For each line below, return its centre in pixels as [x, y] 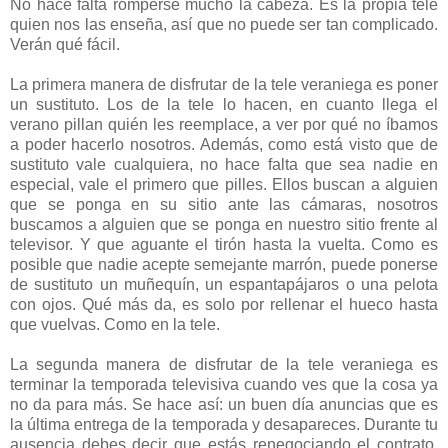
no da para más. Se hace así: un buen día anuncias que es [224, 404]
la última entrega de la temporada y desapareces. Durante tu [224, 424]
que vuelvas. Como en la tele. [115, 324]
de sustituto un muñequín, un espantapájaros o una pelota [224, 284]
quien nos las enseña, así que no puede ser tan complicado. [224, 24]
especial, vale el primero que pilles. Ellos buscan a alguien [224, 184]
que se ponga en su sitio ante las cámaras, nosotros [224, 204]
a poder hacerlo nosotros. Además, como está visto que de [224, 144]
